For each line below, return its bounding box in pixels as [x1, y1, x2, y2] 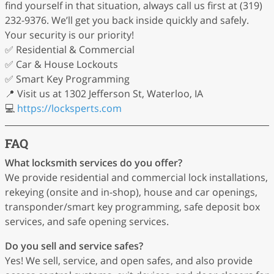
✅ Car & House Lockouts [5, 57, 118, 71]
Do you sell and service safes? [5, 239, 143, 253]
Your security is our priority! [5, 28, 134, 42]
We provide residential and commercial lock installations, [5, 171, 268, 184]
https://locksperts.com [17, 102, 122, 115]
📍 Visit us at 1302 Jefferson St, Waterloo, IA [5, 87, 203, 100]
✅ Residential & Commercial [5, 43, 135, 56]
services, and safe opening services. [5, 215, 169, 228]
